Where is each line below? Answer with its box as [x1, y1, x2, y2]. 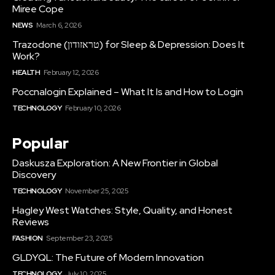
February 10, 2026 [64, 103, 120, 114]
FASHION [12, 233, 43, 244]
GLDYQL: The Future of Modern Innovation [12, 251, 204, 265]
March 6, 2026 [36, 20, 81, 31]
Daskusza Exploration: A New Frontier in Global [12, 157, 218, 170]
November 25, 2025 [64, 186, 128, 196]
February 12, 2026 [43, 68, 98, 78]
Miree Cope [12, 2, 64, 16]
